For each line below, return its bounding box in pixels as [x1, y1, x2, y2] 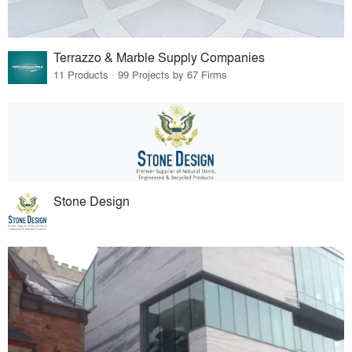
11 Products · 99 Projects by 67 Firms [53, 66, 228, 82]
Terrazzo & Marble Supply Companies [53, 47, 266, 66]
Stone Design [53, 191, 130, 210]
